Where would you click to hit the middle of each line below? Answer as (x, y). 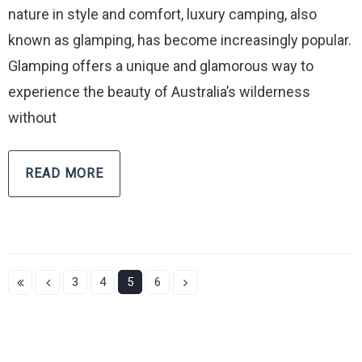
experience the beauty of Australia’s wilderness (159, 92)
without (32, 118)
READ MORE (64, 174)
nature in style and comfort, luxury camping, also (162, 15)
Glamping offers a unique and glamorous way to (161, 66)
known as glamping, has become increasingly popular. (180, 40)
